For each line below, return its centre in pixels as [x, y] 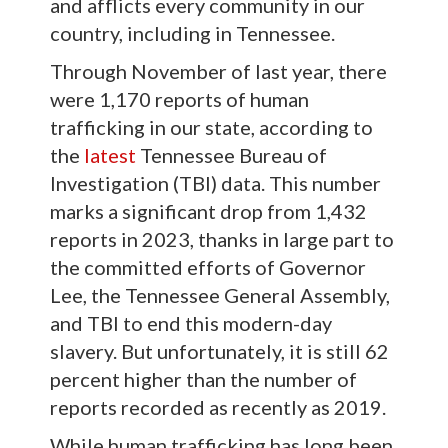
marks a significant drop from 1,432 [208, 211]
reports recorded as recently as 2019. [218, 407]
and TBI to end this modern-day [191, 323]
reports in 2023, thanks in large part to [222, 239]
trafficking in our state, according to [211, 127]
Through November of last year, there [218, 71]
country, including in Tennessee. [194, 33]
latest [110, 155]
